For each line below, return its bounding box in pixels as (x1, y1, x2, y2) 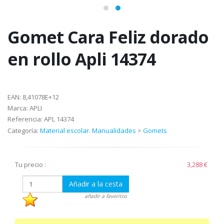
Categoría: (7, 126, 40, 135)
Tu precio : (15, 160, 46, 169)
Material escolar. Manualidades (40, 126, 136, 135)
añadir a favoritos (84, 192, 127, 200)
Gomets (143, 126, 167, 135)
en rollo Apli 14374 (7, 47, 155, 71)
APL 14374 (42, 114, 74, 124)
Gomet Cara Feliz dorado (7, 25, 208, 49)
